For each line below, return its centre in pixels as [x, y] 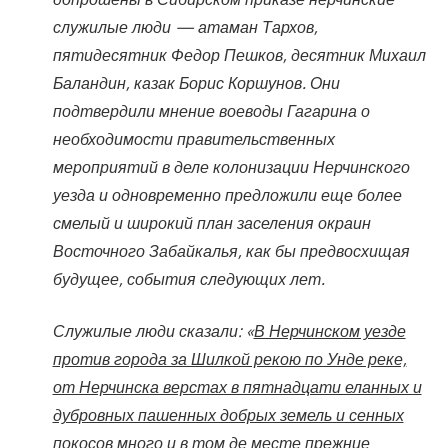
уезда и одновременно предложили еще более [227, 194]
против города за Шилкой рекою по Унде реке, [229, 358]
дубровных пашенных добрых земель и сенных [228, 414]
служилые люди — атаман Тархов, [185, 26]
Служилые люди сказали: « [153, 330]
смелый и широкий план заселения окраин [211, 222]
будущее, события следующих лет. [188, 278]
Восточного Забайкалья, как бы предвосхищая [231, 250]
